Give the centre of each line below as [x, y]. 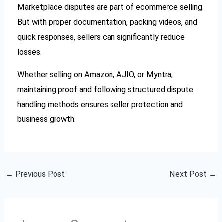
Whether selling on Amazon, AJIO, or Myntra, [95, 74]
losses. [30, 52]
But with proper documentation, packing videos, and [108, 22]
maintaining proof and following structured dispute [106, 89]
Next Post [189, 174]
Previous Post [39, 174]
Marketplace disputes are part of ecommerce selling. [111, 7]
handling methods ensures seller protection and [100, 104]
